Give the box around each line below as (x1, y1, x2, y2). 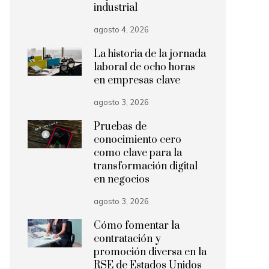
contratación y (94, 232, 161, 246)
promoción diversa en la (94, 246, 207, 259)
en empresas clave (94, 74, 180, 87)
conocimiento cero (94, 133, 181, 147)
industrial (94, 1, 138, 14)
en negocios (94, 173, 150, 186)
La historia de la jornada (94, 47, 206, 61)
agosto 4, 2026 (94, 25, 149, 34)
